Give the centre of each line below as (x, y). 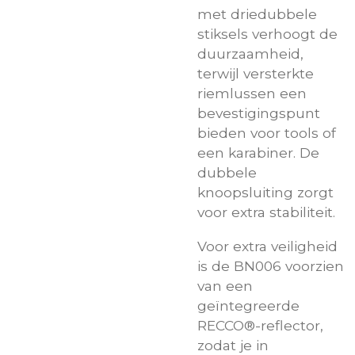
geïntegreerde (248, 305)
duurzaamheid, (250, 54)
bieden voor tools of (267, 133)
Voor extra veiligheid (267, 246)
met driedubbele (257, 14)
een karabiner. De (258, 153)
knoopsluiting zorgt (265, 193)
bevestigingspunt (259, 113)
